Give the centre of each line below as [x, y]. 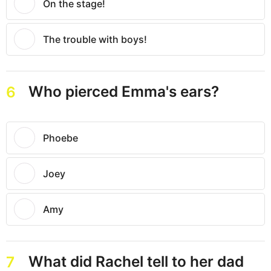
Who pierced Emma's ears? [123, 92]
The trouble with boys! [95, 40]
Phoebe [60, 138]
